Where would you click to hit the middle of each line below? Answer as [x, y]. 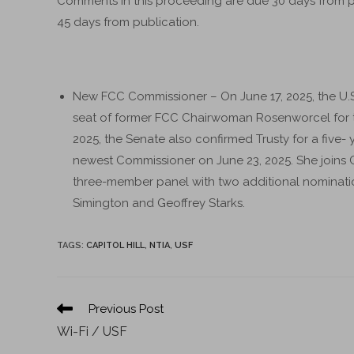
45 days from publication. [128, 22]
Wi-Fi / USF [92, 331]
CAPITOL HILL [115, 245]
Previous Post [126, 309]
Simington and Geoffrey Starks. [159, 203]
